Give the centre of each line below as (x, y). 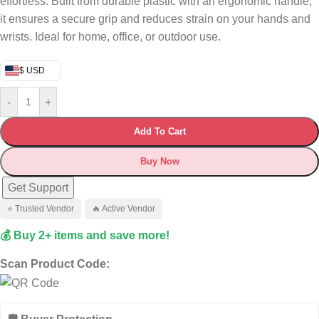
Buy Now (159, 162)
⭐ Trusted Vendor (41, 209)
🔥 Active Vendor (124, 209)
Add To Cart (159, 132)
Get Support (38, 188)
